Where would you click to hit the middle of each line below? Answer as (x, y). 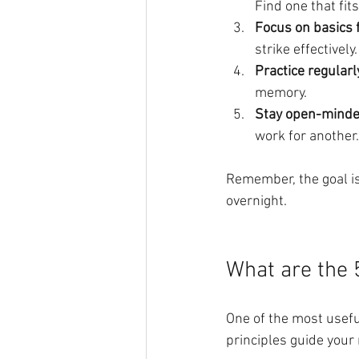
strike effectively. (306, 50)
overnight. (256, 202)
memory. (281, 94)
